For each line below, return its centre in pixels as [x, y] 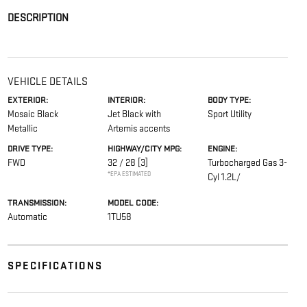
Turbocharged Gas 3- [248, 162]
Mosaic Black [33, 114]
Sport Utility [230, 114]
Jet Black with [134, 114]
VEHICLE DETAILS [47, 82]
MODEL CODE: [133, 202]
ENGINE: [223, 148]
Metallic [22, 128]
